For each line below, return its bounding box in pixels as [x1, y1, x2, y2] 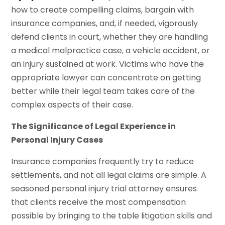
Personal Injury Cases [11, 134, 103, 146]
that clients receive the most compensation [11, 196, 186, 208]
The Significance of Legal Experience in [11, 120, 176, 132]
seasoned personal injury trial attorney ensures [11, 182, 197, 194]
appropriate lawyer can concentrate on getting [11, 71, 201, 83]
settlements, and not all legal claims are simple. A [11, 169, 207, 181]
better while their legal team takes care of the [11, 85, 195, 97]
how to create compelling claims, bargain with [11, 4, 194, 16]
